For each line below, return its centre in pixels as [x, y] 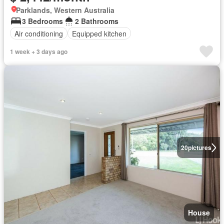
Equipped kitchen [99, 33]
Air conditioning [39, 33]
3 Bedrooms [42, 21]
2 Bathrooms [97, 21]
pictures [199, 148]
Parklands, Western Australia [65, 10]
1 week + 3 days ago [39, 52]
